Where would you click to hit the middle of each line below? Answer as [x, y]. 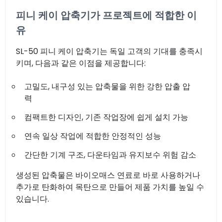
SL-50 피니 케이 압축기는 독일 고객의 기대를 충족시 [109, 51]
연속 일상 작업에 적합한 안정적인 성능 [93, 136]
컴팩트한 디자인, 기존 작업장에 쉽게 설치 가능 [106, 117]
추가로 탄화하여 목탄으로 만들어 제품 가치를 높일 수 [110, 187]
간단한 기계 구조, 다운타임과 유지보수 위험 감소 [110, 155]
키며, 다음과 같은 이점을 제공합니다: [81, 63]
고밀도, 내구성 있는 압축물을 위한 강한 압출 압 [107, 86]
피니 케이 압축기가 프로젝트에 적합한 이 [106, 15]
